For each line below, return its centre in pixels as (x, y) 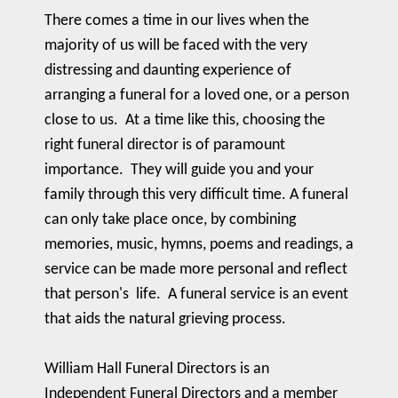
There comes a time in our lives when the (177, 21)
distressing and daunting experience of (168, 71)
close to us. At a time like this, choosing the (185, 120)
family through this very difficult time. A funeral (196, 195)
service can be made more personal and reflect (196, 270)
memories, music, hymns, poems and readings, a (199, 245)
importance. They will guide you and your (179, 170)
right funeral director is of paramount (165, 145)
